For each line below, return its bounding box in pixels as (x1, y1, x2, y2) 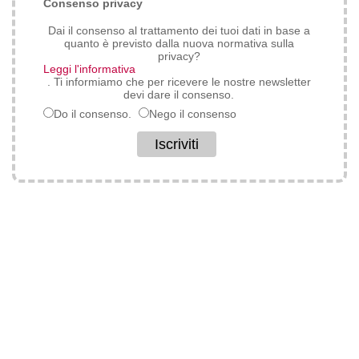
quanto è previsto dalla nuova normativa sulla (63, 37, 294, 50)
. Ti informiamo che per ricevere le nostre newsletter (46, 75, 311, 89)
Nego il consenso (148, 107, 236, 121)
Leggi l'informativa (42, 63, 135, 76)
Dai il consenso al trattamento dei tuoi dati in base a (47, 24, 310, 38)
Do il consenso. (53, 107, 131, 121)
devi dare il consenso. (123, 88, 235, 102)
